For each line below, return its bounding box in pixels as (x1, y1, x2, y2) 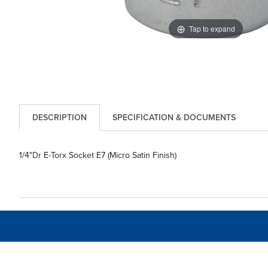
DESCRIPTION (32, 111, 87, 124)
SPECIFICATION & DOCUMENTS (112, 111, 236, 124)
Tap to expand (188, 23, 235, 33)
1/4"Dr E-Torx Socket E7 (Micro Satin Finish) (19, 149, 176, 162)
